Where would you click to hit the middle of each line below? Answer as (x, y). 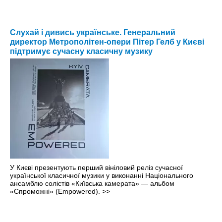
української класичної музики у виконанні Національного (102, 175)
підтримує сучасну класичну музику (81, 51)
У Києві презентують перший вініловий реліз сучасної (96, 167)
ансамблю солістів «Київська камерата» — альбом (92, 183)
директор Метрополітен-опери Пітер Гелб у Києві (107, 42)
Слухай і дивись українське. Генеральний (93, 32)
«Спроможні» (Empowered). (56, 191)
